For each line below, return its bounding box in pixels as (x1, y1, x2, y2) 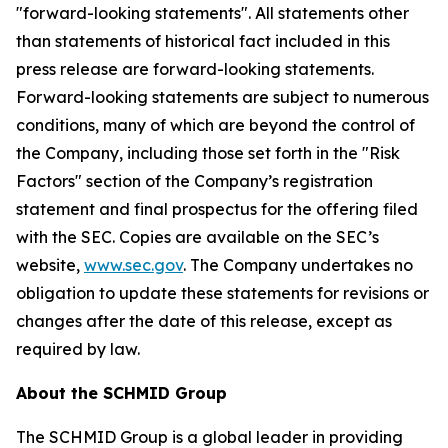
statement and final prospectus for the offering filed (16, 199, 418, 219)
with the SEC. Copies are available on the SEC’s (16, 227, 379, 247)
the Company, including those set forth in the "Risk (16, 143, 400, 163)
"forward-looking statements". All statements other (16, 3, 409, 23)
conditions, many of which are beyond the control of (16, 115, 415, 135)
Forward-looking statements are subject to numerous (16, 87, 429, 107)
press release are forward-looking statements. (16, 59, 374, 79)
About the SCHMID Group (16, 383, 227, 403)
